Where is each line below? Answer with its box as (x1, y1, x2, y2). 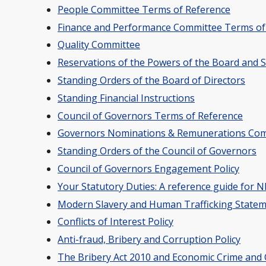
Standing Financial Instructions (58, 91, 195, 104)
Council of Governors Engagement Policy (58, 161, 239, 175)
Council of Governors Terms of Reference (58, 109, 243, 122)
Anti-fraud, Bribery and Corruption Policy (58, 233, 240, 246)
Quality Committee (58, 38, 140, 52)
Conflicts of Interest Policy (58, 215, 173, 229)
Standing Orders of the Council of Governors (58, 144, 256, 158)
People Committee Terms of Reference (58, 2, 230, 16)
